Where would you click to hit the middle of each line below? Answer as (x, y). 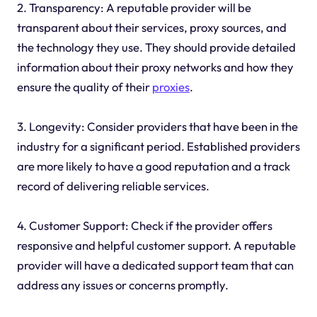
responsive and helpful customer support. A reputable (156, 245)
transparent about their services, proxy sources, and (151, 27)
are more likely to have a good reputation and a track (153, 166)
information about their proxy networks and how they (155, 67)
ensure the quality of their (84, 86)
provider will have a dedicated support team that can (155, 265)
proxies (171, 86)
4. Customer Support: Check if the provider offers (144, 225)
